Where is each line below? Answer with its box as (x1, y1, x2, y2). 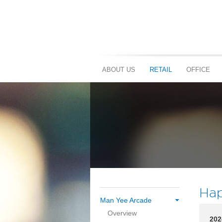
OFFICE (186, 66, 210, 73)
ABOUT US (102, 66, 135, 73)
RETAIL (150, 66, 172, 73)
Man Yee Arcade (100, 196, 152, 204)
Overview (108, 209, 137, 217)
